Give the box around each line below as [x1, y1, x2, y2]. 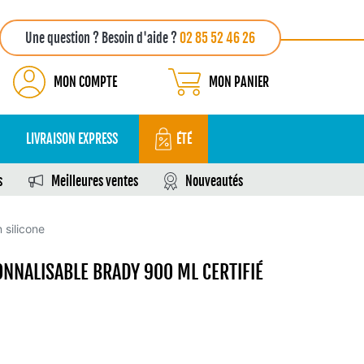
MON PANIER [209, 74, 269, 90]
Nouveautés [185, 173, 243, 189]
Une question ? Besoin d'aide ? [25, 30, 180, 46]
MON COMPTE [54, 74, 117, 90]
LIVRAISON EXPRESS [26, 131, 118, 147]
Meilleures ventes [51, 173, 138, 189]
